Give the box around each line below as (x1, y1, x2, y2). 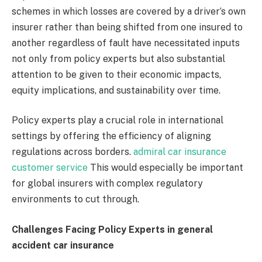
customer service (12, 162, 88, 174)
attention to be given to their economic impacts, (12, 68, 221, 80)
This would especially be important (88, 162, 243, 174)
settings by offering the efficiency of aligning (12, 130, 211, 142)
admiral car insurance (131, 146, 226, 158)
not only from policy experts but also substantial (12, 53, 225, 64)
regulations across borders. (12, 146, 131, 158)
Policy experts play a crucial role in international (12, 115, 223, 126)
